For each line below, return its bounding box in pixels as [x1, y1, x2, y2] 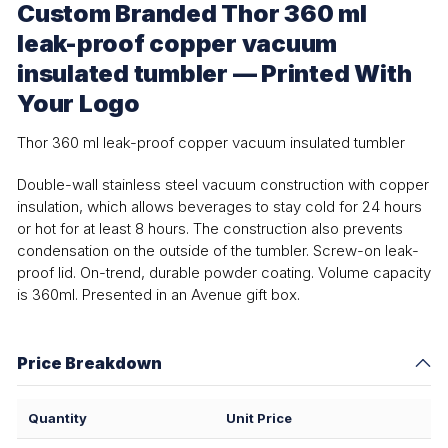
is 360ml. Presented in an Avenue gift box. [17, 284, 300, 304]
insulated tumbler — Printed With [17, 59, 412, 89]
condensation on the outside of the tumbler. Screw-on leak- [17, 240, 419, 260]
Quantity [28, 410, 87, 427]
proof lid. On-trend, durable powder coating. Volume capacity [17, 262, 431, 282]
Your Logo [17, 89, 140, 119]
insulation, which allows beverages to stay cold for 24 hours [17, 196, 422, 216]
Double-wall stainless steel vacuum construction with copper [17, 174, 429, 194]
